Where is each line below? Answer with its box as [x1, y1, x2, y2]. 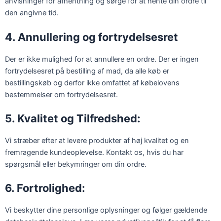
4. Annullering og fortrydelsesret [5, 30, 178, 43]
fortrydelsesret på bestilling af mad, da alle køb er [5, 66, 169, 75]
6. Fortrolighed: [5, 182, 85, 195]
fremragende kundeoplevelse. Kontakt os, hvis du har [5, 147, 184, 157]
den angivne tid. [5, 8, 59, 18]
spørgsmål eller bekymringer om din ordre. [5, 159, 147, 169]
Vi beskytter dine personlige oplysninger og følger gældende [5, 206, 207, 215]
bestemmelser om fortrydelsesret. [5, 90, 118, 99]
